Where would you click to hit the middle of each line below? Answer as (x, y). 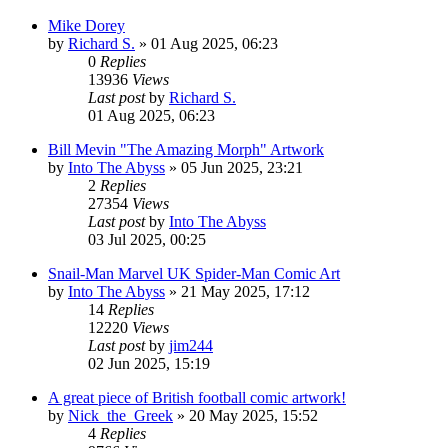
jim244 (191, 345)
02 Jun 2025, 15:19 (149, 363)
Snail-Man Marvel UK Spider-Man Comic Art (194, 273)
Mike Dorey (86, 25)
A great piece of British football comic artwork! (197, 397)
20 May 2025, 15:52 (253, 415)
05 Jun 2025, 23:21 (242, 167)
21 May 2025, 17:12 (245, 291)
